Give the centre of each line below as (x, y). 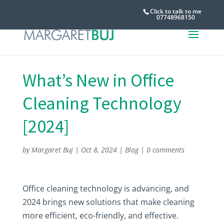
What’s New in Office (98, 80)
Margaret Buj (52, 150)
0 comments (165, 150)
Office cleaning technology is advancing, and (105, 188)
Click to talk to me (176, 11)
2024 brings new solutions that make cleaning (108, 202)
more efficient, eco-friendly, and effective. (100, 215)
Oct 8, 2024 (99, 150)
